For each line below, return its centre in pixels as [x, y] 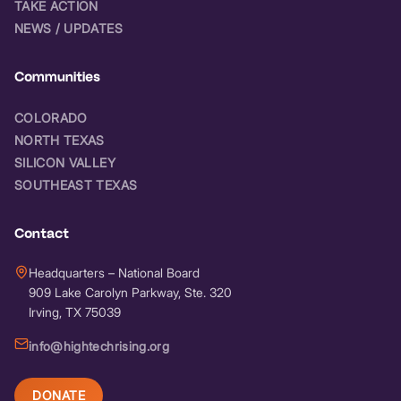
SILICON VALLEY [65, 162]
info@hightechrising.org [99, 346]
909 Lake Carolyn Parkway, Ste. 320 [130, 292]
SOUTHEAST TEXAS [76, 184]
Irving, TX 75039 [75, 311]
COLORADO [51, 117]
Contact [42, 233]
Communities [57, 77]
